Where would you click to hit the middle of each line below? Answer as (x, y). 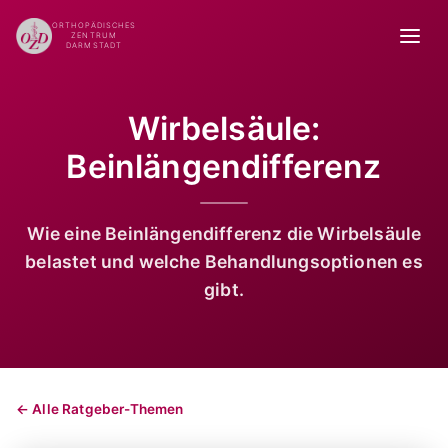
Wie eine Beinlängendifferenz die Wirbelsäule (224, 233)
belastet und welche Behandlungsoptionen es (224, 261)
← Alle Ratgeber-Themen (100, 409)
